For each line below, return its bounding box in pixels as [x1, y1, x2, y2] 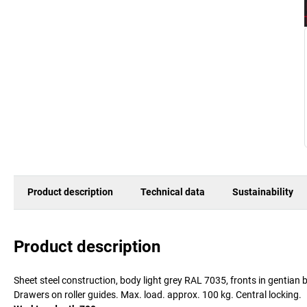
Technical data [140, 186, 205, 198]
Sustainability [232, 186, 293, 198]
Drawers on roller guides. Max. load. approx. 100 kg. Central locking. [14, 288, 302, 300]
